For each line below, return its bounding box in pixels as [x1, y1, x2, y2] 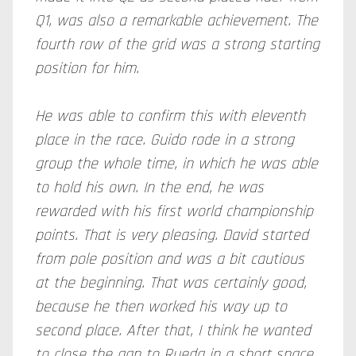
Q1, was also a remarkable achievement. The [35, 10, 318, 31]
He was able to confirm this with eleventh [35, 106, 305, 126]
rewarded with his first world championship [35, 201, 313, 222]
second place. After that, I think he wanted [35, 320, 311, 341]
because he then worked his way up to [35, 296, 287, 317]
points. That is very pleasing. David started [35, 225, 308, 246]
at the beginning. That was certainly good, [35, 273, 307, 293]
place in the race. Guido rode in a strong [35, 130, 294, 150]
